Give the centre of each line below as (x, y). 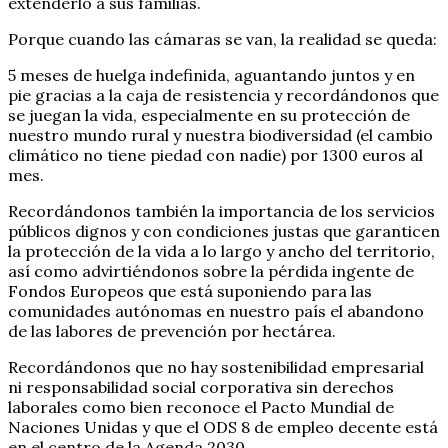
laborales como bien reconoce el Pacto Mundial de (201, 406)
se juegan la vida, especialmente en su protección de (209, 114)
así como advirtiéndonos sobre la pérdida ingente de (211, 270)
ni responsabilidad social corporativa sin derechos (201, 386)
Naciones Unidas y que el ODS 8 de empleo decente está (223, 426)
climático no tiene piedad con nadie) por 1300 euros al (215, 154)
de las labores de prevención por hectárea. (172, 330)
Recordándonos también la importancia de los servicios (221, 210)
